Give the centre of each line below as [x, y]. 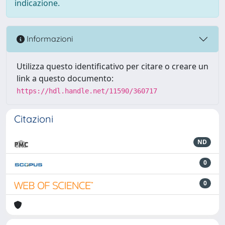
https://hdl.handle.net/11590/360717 [87, 91]
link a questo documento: [65, 78]
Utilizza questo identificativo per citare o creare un [113, 66]
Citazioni [34, 119]
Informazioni [49, 39]
